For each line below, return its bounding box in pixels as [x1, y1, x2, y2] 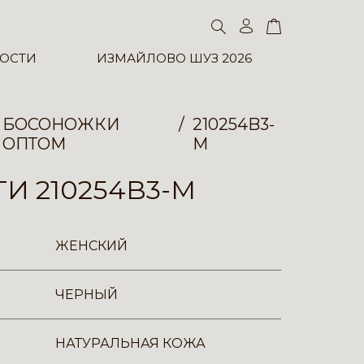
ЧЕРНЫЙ [55, 287, 118, 302]
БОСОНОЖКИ [2, 115, 120, 134]
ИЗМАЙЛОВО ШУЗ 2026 [96, 50, 252, 67]
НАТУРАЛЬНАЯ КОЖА [55, 336, 206, 351]
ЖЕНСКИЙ [55, 238, 128, 253]
